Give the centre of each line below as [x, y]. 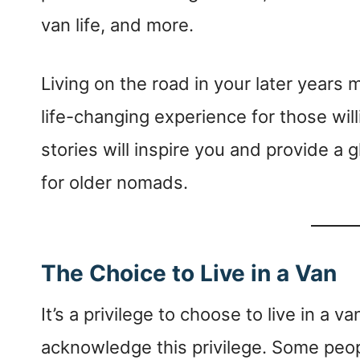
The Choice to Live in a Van [189, 274]
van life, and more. [120, 25]
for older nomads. [115, 183]
